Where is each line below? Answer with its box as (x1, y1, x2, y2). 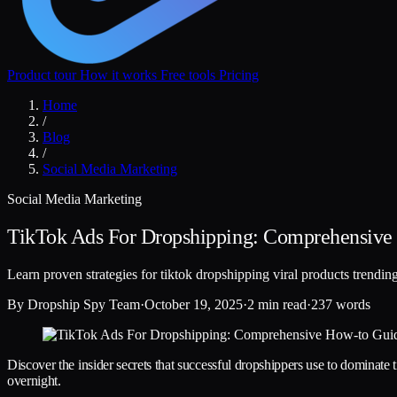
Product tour (7, 67, 80, 82)
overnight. (7, 372, 61, 388)
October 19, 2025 (144, 296, 243, 312)
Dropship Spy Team (27, 296, 140, 312)
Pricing (219, 67, 259, 82)
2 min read (247, 296, 307, 312)
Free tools (160, 67, 219, 82)
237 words (311, 296, 370, 312)
